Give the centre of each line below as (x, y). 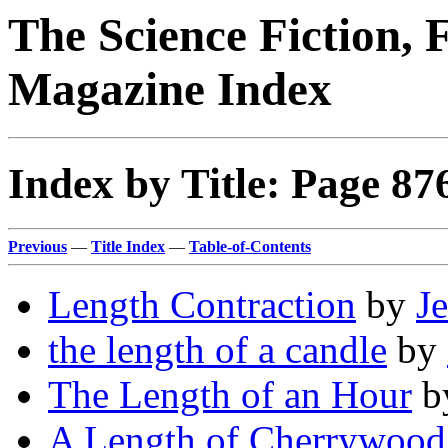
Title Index (128, 247)
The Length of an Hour (230, 395)
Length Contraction (202, 305)
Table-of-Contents (250, 247)
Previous (37, 247)
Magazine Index (170, 89)
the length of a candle (217, 350)
